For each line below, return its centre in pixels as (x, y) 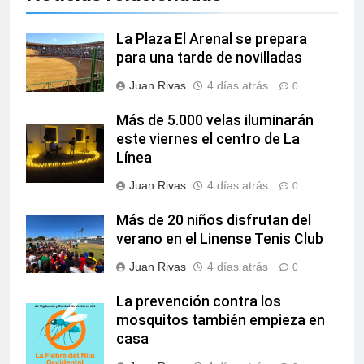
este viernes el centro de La (208, 139)
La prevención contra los (199, 302)
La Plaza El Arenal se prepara (212, 39)
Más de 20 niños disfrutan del (214, 221)
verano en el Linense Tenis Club (220, 239)
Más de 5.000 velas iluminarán (215, 121)
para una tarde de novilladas (209, 58)
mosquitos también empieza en (221, 321)
